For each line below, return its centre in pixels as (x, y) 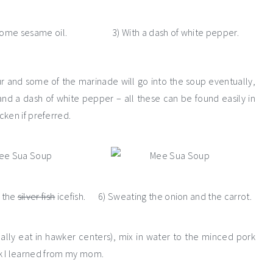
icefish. (70, 197)
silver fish (36, 197)
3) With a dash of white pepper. (175, 33)
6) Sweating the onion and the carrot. (175, 197)
